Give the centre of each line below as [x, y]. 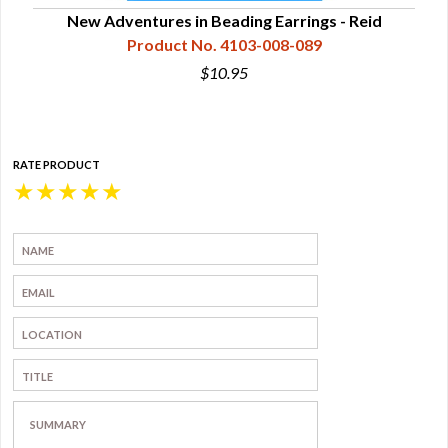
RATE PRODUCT [56, 164]
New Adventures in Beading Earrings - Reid [224, 20]
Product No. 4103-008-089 [224, 44]
